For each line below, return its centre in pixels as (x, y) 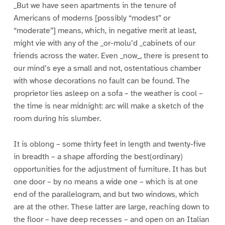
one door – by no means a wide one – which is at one (105, 182)
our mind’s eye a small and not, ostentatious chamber (107, 69)
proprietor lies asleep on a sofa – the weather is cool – (108, 94)
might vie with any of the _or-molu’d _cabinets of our (104, 43)
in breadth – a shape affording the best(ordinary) (98, 156)
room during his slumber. (57, 119)
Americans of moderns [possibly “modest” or (92, 18)
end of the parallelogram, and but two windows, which (106, 194)
